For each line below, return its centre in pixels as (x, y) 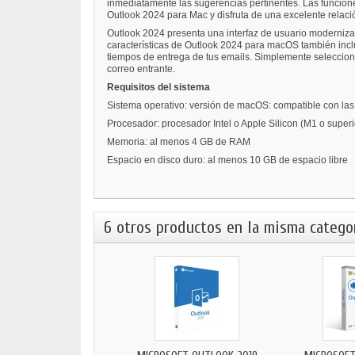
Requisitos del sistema (158, 87)
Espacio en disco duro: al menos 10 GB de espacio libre (227, 160)
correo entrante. (141, 69)
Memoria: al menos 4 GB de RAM (179, 141)
